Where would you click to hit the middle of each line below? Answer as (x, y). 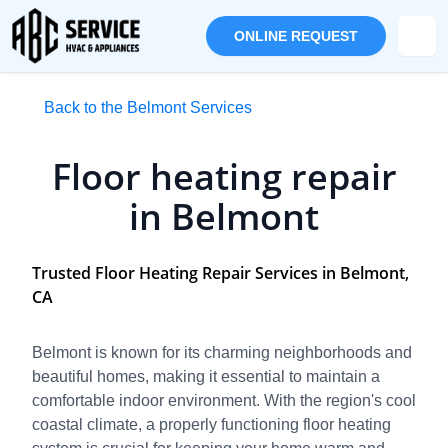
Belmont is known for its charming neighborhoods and (222, 352)
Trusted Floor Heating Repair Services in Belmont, (220, 273)
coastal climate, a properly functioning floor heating (211, 424)
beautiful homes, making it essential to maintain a (206, 376)
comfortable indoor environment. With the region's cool (224, 400)
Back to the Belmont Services (148, 107)
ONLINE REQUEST (296, 35)
